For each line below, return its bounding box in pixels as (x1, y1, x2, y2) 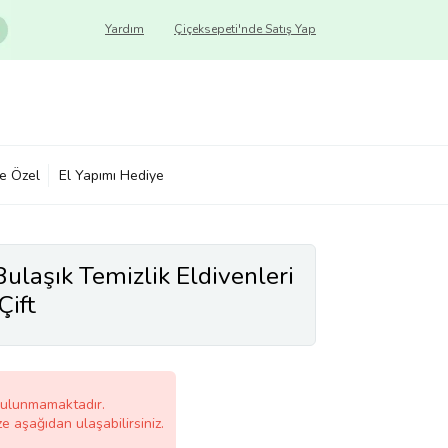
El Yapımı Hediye (59, 165, 164, 185)
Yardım (105, 21, 144, 37)
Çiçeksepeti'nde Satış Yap (174, 21, 316, 37)
